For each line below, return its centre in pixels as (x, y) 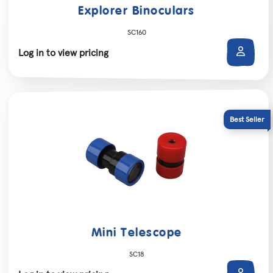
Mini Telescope (136, 233)
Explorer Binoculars (136, 12)
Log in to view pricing (63, 52)
